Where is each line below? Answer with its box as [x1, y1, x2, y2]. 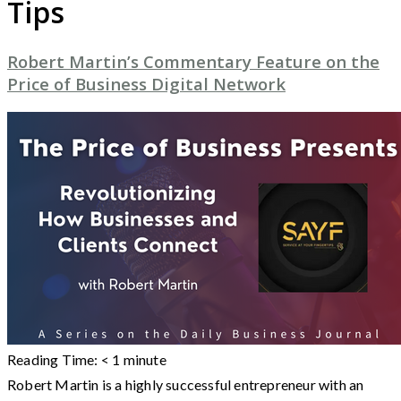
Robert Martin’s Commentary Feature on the [7, 50, 380, 73]
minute [123, 350, 166, 368]
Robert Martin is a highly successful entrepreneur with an [7, 375, 364, 393]
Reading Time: [7, 350, 101, 368]
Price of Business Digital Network [7, 73, 286, 96]
